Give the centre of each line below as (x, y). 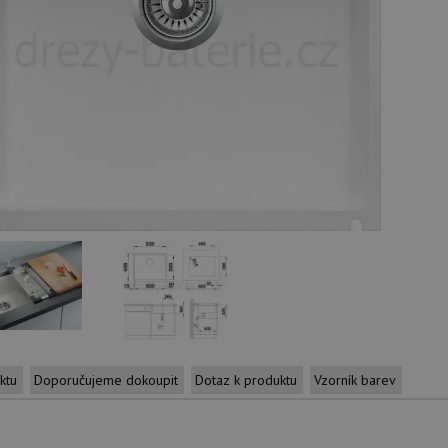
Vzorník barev (355, 380)
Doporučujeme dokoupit (106, 380)
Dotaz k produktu (246, 380)
